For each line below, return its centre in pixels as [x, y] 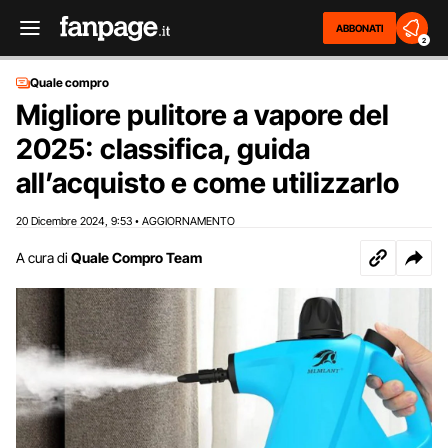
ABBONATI [359, 28]
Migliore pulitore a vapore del [202, 115]
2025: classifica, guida [163, 149]
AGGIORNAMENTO [188, 221]
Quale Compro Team [136, 257]
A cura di [42, 257]
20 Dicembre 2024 [60, 221]
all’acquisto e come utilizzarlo [207, 183]
